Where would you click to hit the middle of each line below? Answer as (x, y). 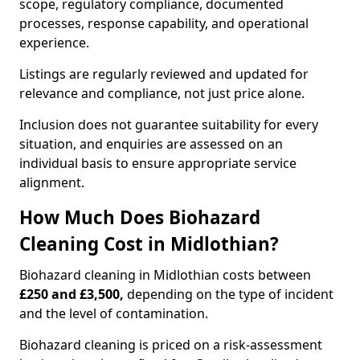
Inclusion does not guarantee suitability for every (169, 125)
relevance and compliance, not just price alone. (162, 93)
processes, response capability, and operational (164, 23)
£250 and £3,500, (73, 294)
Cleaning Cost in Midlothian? (149, 244)
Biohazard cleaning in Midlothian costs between (165, 275)
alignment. (52, 182)
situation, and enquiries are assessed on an (151, 144)
